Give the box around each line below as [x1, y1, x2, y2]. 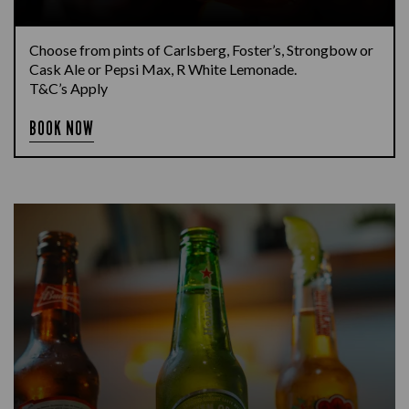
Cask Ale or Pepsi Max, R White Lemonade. [29, 60, 297, 78]
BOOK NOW [29, 117, 95, 140]
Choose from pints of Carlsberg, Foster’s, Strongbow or [29, 41, 373, 58]
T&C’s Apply [29, 79, 108, 97]
